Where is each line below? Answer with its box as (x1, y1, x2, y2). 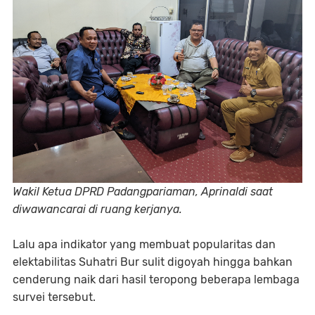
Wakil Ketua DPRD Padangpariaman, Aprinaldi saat (13, 185, 273, 198)
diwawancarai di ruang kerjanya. (13, 202, 182, 216)
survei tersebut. (13, 290, 96, 304)
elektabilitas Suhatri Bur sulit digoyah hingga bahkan (13, 255, 292, 269)
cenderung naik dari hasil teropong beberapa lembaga (13, 273, 300, 286)
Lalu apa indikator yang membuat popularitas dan (13, 238, 276, 251)
